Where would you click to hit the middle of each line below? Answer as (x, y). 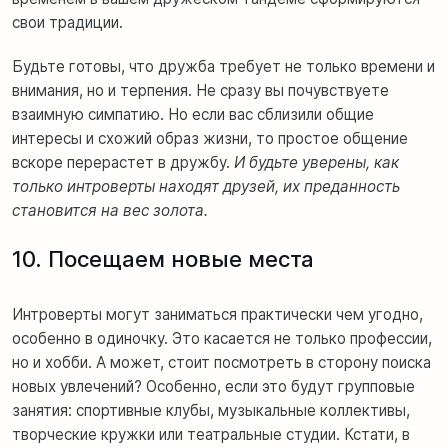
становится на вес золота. (110, 210)
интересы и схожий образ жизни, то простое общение (210, 138)
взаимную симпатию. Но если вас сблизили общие (193, 114)
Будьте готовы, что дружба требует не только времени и (223, 66)
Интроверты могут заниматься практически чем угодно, (217, 314)
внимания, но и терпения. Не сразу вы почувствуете (200, 90)
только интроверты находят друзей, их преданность (206, 186)
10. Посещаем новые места (163, 258)
